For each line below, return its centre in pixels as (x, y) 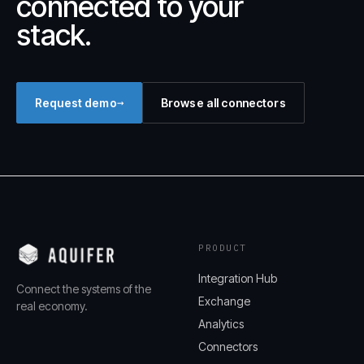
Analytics (221, 324)
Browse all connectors (223, 103)
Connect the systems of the (84, 289)
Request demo (76, 103)
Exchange (224, 301)
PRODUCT (223, 248)
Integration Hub (238, 278)
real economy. (52, 306)
